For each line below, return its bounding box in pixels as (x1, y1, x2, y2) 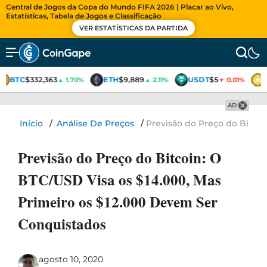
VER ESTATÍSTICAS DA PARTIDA (79, 24, 188, 32)
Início (20, 118, 43, 129)
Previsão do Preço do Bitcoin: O (18, 147, 221, 169)
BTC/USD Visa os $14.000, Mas (18, 169, 221, 191)
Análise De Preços (57, 118, 134, 129)
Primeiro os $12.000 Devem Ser (18, 191, 218, 213)
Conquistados (18, 213, 106, 235)
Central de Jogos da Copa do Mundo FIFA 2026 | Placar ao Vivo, (6, 2, 234, 11)
